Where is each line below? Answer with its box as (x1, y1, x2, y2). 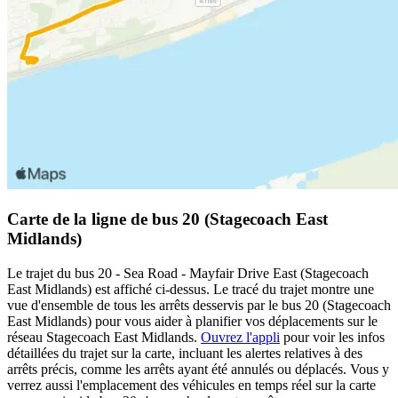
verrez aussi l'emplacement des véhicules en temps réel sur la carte (7, 377, 376, 393)
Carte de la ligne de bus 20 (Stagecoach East (7, 209, 328, 228)
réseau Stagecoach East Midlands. (7, 329, 201, 345)
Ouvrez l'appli (201, 329, 280, 345)
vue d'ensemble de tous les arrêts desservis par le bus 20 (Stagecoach (7, 297, 391, 313)
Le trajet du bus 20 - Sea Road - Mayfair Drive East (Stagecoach (7, 265, 369, 281)
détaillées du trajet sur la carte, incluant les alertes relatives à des (7, 345, 362, 361)
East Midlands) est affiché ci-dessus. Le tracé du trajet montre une (7, 281, 374, 297)
